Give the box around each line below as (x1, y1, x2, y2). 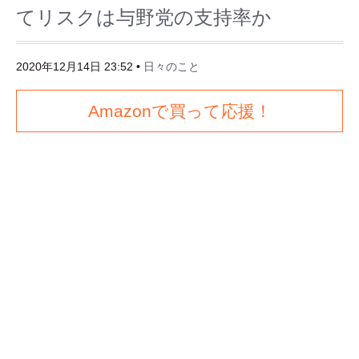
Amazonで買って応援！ (87, 102, 272, 121)
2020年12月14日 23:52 (16, 61, 133, 74)
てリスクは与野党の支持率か (16, 6, 272, 29)
